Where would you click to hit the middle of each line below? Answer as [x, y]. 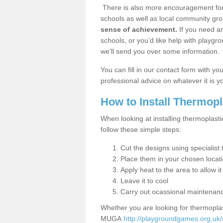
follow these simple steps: [141, 129]
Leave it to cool [144, 181]
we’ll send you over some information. [160, 51]
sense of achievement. [139, 29]
